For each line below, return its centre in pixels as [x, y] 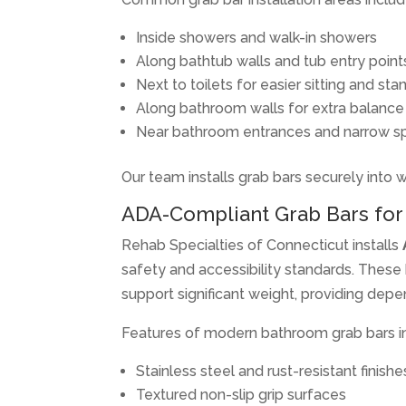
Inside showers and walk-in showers [257, 37]
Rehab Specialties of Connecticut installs [262, 245]
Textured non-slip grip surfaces [242, 394]
